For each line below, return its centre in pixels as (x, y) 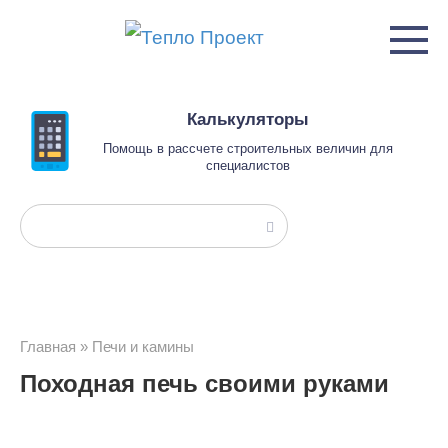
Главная (48, 346)
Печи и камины (143, 346)
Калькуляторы (248, 119)
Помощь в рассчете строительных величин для (248, 148)
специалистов (248, 165)
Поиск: (49, 221)
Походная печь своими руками (204, 383)
